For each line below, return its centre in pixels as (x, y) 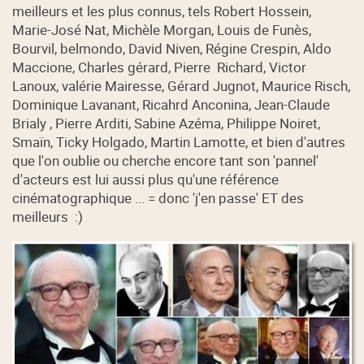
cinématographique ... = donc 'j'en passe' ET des (158, 198)
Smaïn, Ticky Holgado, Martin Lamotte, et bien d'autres (179, 142)
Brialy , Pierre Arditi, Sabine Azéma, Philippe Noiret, (167, 123)
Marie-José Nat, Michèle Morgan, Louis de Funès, (162, 30)
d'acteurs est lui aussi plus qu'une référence (146, 180)
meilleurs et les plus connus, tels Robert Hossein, (162, 11)
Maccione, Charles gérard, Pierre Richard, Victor (160, 67)
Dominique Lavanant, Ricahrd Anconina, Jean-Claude (171, 105)
